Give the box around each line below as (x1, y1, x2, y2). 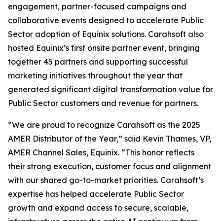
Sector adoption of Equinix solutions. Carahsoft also (8, 29, 204, 39)
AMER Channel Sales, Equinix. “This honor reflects (8, 147, 194, 157)
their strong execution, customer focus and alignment (8, 161, 211, 171)
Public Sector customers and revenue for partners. (8, 98, 198, 108)
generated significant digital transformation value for (8, 84, 213, 94)
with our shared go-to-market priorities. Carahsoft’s (8, 175, 204, 185)
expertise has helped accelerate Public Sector (8, 189, 184, 199)
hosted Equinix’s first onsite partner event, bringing (8, 43, 200, 53)
